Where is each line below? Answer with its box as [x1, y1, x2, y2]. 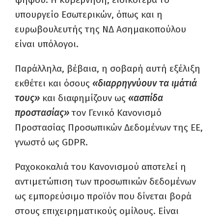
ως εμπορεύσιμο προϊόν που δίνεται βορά [15, 191, 192, 202]
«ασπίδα [128, 92, 163, 104]
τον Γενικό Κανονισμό [69, 107, 162, 118]
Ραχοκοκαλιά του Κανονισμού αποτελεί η [15, 161, 186, 172]
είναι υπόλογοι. [15, 38, 79, 50]
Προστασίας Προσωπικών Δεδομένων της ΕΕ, [15, 122, 203, 133]
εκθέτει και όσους [15, 78, 92, 89]
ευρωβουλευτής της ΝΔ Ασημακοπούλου [15, 24, 186, 35]
